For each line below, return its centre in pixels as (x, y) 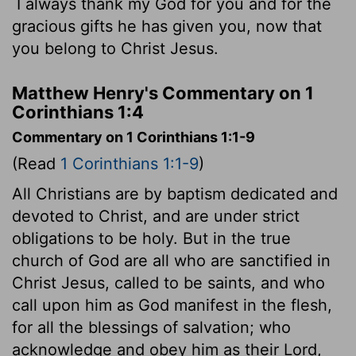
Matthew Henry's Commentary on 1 (163, 93)
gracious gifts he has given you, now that (167, 26)
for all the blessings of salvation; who (151, 327)
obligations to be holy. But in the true (151, 238)
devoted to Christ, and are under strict (156, 216)
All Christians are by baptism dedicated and (175, 193)
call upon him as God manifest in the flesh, (172, 305)
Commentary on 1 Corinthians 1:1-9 (133, 137)
